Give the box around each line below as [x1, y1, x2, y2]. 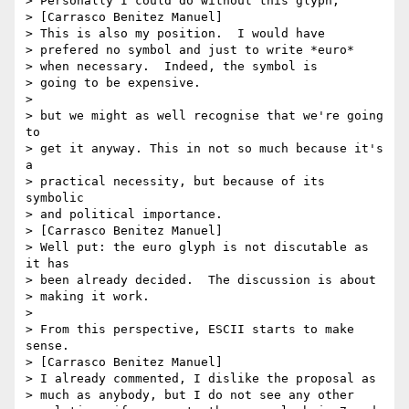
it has [26, 257, 69, 271]
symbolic [26, 191, 84, 205]
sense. [26, 339, 69, 353]
